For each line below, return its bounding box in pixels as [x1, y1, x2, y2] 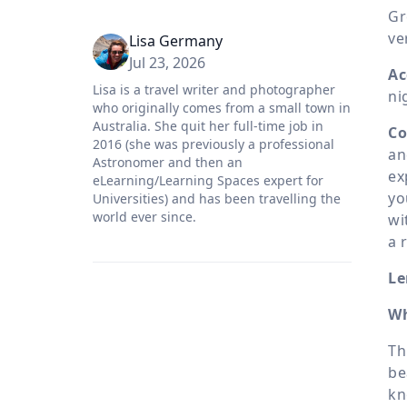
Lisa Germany [129, 31, 223, 52]
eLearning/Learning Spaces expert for [93, 172, 323, 190]
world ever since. [93, 208, 196, 226]
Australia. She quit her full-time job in [93, 117, 323, 135]
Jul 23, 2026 [129, 53, 205, 74]
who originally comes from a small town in [93, 99, 351, 117]
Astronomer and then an [93, 154, 243, 172]
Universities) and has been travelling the [93, 190, 341, 208]
